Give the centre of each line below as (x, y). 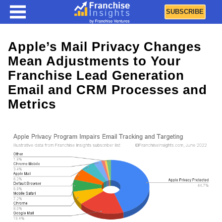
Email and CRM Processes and (108, 90)
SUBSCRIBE (185, 12)
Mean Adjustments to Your (94, 61)
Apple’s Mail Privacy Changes (105, 47)
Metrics (32, 104)
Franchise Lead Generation (96, 75)
